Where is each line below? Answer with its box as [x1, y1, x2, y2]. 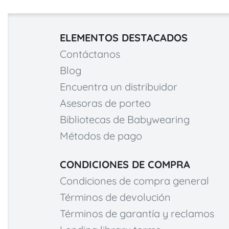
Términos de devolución [60, 191, 171, 203]
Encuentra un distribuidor [60, 80, 177, 93]
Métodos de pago [60, 129, 142, 142]
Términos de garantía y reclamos [60, 207, 214, 220]
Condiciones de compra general [60, 174, 209, 187]
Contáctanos [60, 48, 120, 60]
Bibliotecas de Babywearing [60, 113, 190, 126]
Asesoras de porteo [60, 97, 151, 109]
